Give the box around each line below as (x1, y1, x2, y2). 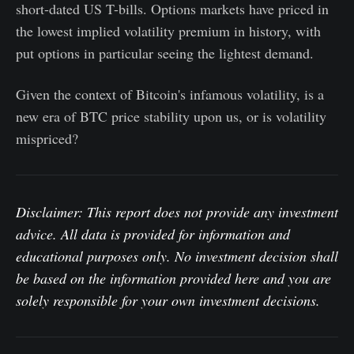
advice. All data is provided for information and (16, 224, 290, 244)
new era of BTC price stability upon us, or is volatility (16, 107, 326, 126)
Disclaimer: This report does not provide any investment (16, 202, 338, 222)
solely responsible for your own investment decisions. (16, 291, 320, 311)
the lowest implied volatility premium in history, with (16, 21, 321, 41)
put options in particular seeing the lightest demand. (16, 43, 314, 63)
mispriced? (16, 129, 78, 149)
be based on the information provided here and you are (16, 269, 331, 288)
